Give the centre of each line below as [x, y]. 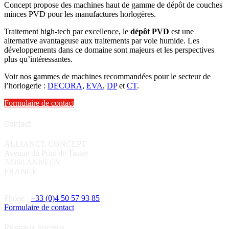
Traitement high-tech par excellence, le [67, 32]
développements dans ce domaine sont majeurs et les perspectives [109, 50]
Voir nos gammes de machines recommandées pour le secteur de [107, 77]
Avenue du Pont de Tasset [46, 153]
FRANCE [21, 171]
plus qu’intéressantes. [38, 59]
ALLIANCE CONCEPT [45, 144]
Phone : [17, 198]
